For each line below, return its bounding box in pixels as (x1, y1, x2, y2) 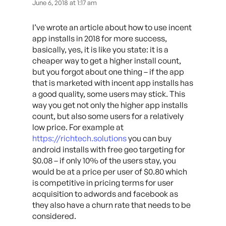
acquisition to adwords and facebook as (32, 188, 178, 199)
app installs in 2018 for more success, (32, 33, 167, 43)
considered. (32, 210, 76, 221)
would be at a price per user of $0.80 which (32, 166, 187, 177)
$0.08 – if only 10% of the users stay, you (32, 155, 176, 165)
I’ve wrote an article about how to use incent (32, 22, 192, 32)
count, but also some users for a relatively (32, 110, 184, 121)
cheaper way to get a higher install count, (32, 55, 181, 66)
